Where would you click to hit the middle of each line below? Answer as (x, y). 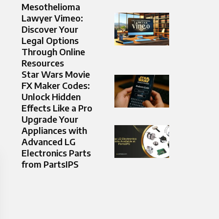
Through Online (53, 52)
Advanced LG (49, 142)
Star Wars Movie (56, 74)
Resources (43, 63)
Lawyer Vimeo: (52, 18)
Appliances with (54, 131)
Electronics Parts (56, 153)
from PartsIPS (50, 164)
